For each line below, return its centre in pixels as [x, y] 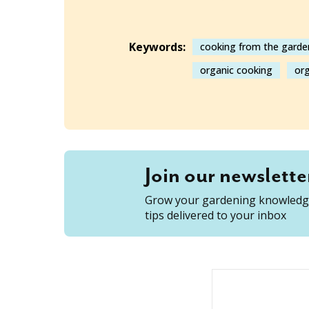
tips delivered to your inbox [215, 216]
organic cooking [236, 70]
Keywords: [157, 47]
